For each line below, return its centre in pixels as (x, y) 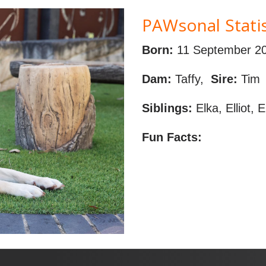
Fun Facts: (174, 137)
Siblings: (169, 108)
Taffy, (189, 79)
